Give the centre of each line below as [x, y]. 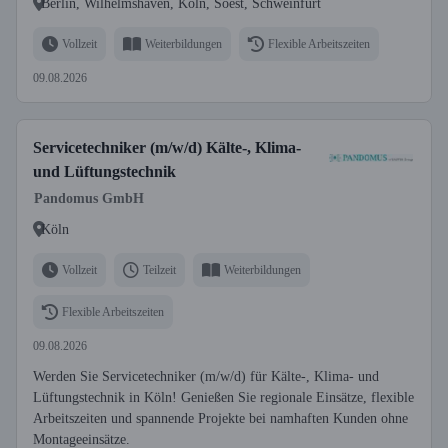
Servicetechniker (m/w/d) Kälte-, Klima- [167, 147]
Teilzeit [159, 269]
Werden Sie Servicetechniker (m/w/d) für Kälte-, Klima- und [206, 376]
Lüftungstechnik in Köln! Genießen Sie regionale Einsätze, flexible [223, 397]
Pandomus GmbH [89, 198]
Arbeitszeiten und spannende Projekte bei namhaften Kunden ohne [220, 418]
